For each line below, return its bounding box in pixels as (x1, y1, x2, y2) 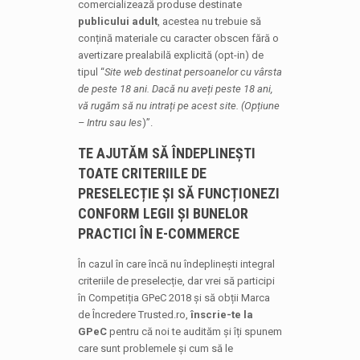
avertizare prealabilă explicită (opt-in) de (77, 49, 264, 61)
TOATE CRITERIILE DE (77, 165, 207, 182)
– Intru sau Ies (77, 117, 142, 129)
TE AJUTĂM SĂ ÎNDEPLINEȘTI (77, 145, 256, 162)
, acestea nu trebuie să (157, 15, 261, 27)
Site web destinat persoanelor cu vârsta (104, 66, 282, 78)
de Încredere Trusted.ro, (77, 309, 190, 321)
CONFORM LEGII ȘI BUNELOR (77, 205, 248, 222)
